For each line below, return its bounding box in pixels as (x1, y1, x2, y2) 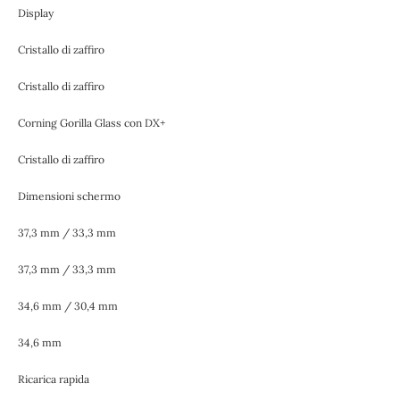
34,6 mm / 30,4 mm (18, 298, 118, 312)
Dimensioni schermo (18, 188, 121, 203)
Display (18, 5, 54, 20)
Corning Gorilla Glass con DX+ (18, 115, 165, 129)
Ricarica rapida (18, 371, 89, 386)
